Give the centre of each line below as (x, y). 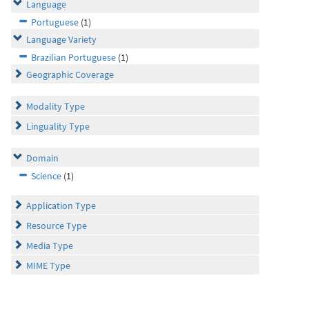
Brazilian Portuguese (73, 57)
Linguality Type (58, 126)
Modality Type (56, 106)
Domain (42, 158)
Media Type (50, 246)
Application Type (61, 206)
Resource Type (57, 226)
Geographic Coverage (70, 74)
